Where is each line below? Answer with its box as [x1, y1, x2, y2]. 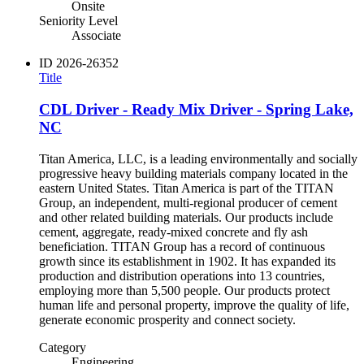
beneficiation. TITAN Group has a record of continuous [39, 239, 325, 253]
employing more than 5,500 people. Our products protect [39, 283, 330, 297]
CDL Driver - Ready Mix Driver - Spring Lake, [39, 101, 353, 119]
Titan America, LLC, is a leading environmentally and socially [39, 151, 357, 166]
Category [39, 340, 86, 354]
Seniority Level [39, 14, 118, 28]
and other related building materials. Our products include [39, 210, 333, 224]
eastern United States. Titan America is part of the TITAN [39, 180, 334, 195]
